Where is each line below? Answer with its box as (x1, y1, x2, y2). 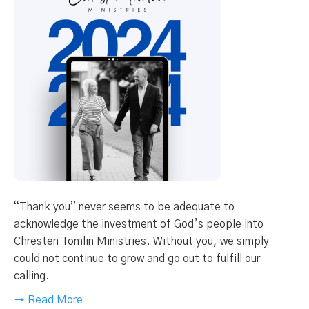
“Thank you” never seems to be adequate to (14, 201, 235, 213)
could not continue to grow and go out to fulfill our (14, 253, 260, 265)
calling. (14, 270, 50, 282)
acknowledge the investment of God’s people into (14, 219, 263, 230)
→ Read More (14, 295, 83, 306)
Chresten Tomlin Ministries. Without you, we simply (14, 236, 269, 248)
